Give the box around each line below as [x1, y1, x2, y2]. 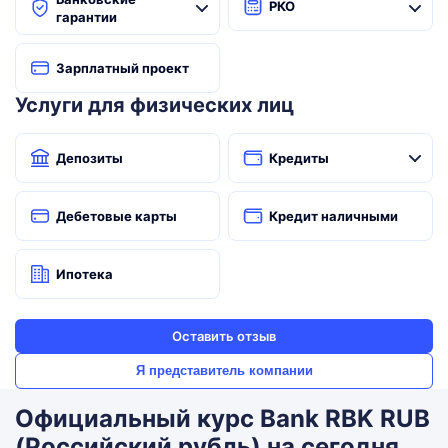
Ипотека [56, 266, 113, 282]
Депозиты [56, 150, 123, 166]
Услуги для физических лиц [15, 93, 294, 117]
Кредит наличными [269, 208, 398, 224]
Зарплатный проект [56, 60, 189, 76]
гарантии [56, 9, 117, 25]
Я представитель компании [135, 363, 313, 378]
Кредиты [269, 150, 329, 166]
